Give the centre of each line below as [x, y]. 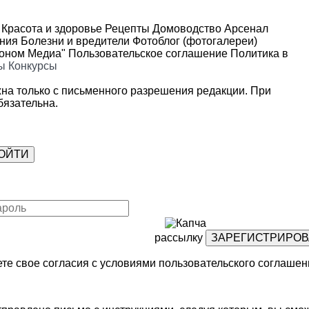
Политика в [259, 53]
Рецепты [126, 28]
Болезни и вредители [74, 41]
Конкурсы [33, 66]
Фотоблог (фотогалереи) [193, 41]
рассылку [179, 237]
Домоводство [186, 28]
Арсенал [245, 28]
